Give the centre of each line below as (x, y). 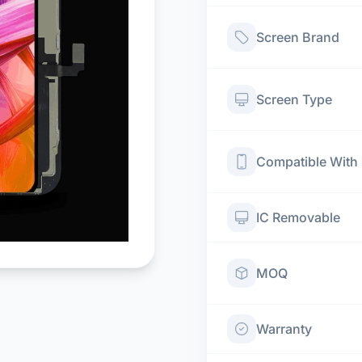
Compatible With (307, 162)
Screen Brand (298, 37)
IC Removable (298, 217)
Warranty (284, 329)
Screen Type (294, 99)
